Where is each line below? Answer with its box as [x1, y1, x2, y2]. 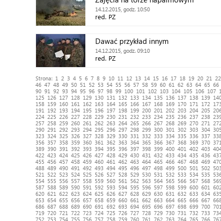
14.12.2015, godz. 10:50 [95, 6, 150, 12]
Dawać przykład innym [95, 36, 169, 46]
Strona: [36, 75, 55, 81]
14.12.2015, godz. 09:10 [95, 47, 150, 54]
